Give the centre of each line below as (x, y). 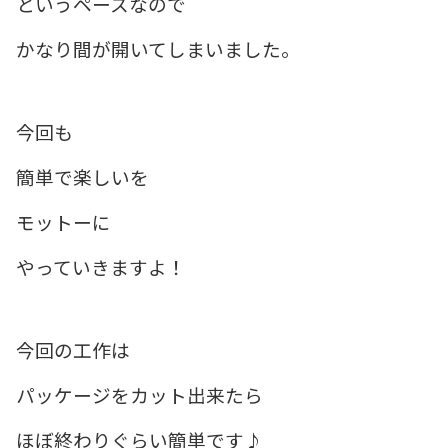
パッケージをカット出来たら (139, 395)
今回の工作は (73, 350)
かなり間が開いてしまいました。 (158, 49)
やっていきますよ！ (101, 267)
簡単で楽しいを (82, 177)
